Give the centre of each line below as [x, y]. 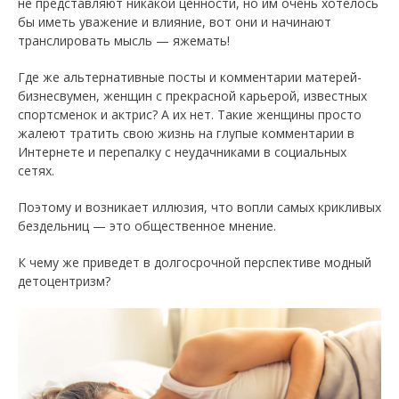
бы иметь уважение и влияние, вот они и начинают [175, 22]
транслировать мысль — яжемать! [124, 41]
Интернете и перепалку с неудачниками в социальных [182, 152]
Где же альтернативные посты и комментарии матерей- [190, 77]
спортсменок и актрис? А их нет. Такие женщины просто [190, 114]
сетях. [36, 171]
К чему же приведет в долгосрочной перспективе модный [195, 262]
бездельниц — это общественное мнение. [147, 226]
